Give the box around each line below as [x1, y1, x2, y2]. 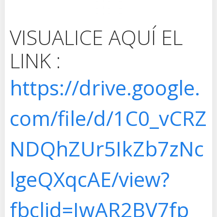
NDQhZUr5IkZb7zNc [10, 134, 204, 162]
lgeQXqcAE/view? [10, 165, 170, 193]
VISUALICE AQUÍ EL [10, 23, 183, 51]
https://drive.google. [10, 73, 200, 101]
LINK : [10, 46, 61, 74]
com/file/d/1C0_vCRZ [10, 104, 207, 132]
